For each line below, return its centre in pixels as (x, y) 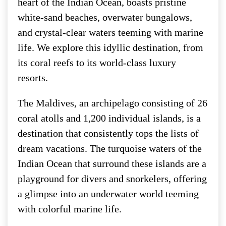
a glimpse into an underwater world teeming (108, 193)
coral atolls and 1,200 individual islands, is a (109, 118)
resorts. (33, 77)
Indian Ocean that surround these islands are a (112, 163)
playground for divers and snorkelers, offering (112, 178)
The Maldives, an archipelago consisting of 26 (112, 103)
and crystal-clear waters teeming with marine (110, 32)
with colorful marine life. (70, 209)
